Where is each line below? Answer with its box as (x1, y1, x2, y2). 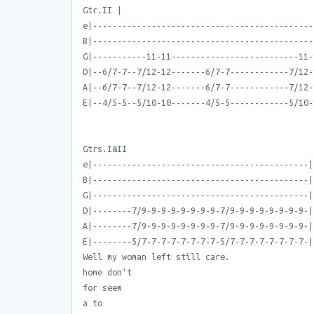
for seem (83, 282, 122, 292)
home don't (83, 267, 132, 277)
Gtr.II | (83, 5, 122, 15)
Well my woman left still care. (83, 252, 230, 261)
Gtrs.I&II (83, 144, 127, 153)
